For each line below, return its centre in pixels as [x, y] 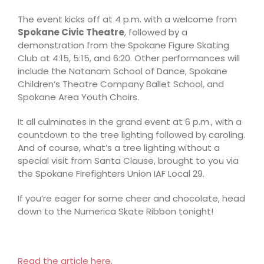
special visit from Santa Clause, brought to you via [128, 161]
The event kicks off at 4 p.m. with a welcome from [127, 19]
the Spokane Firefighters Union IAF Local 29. [111, 174]
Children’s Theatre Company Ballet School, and [121, 84]
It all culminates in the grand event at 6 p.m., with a [130, 122]
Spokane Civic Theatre [71, 32]
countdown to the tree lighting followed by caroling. [131, 135]
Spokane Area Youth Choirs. [78, 97]
